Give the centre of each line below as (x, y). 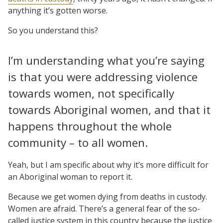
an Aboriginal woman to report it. (70, 176)
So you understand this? (53, 30)
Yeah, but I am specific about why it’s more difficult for (108, 165)
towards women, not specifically (91, 93)
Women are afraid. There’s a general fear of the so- (104, 208)
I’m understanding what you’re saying (106, 60)
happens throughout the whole (90, 126)
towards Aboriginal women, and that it (109, 110)
